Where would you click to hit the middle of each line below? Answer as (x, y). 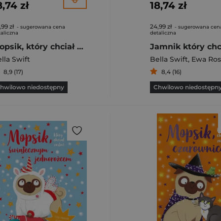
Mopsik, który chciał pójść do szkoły (80, 47)
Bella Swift (169, 59)
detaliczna (163, 33)
